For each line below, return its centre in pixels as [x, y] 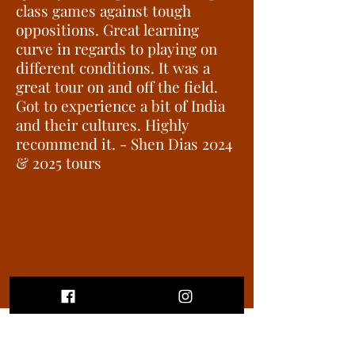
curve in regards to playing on [116, 48]
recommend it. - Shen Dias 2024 [124, 143]
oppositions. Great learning [107, 29]
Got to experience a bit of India [120, 105]
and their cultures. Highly [103, 124]
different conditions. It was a [113, 67]
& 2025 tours [59, 162]
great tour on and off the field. [117, 86]
